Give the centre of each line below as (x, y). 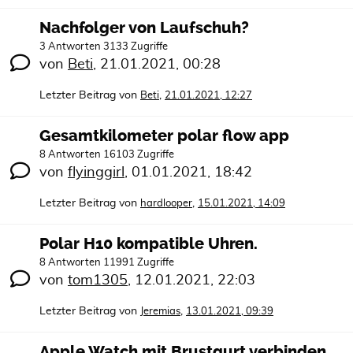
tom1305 (98, 281)
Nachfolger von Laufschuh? (144, 28)
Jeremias (160, 312)
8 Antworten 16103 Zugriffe (107, 155)
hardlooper (166, 204)
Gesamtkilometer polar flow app (164, 136)
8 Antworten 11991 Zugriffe (107, 263)
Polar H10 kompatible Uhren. (149, 244)
